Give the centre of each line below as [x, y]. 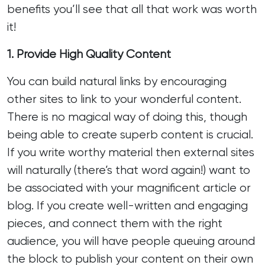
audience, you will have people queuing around [131, 241]
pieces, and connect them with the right [115, 223]
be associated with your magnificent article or [129, 188]
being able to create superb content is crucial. [130, 135]
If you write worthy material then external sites [131, 152]
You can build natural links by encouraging [117, 81]
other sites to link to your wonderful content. [124, 99]
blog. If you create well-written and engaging [127, 206]
